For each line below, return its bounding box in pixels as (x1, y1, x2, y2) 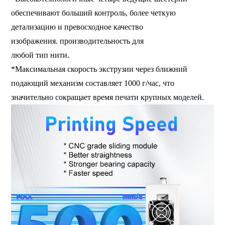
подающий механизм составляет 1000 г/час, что (11, 78, 175, 87)
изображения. (11, 36, 60, 45)
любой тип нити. (11, 50, 70, 59)
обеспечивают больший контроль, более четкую (11, 8, 176, 17)
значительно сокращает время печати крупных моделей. (11, 92, 204, 101)
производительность (60, 36, 131, 45)
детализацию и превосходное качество (11, 22, 144, 31)
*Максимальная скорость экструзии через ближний (11, 64, 188, 73)
